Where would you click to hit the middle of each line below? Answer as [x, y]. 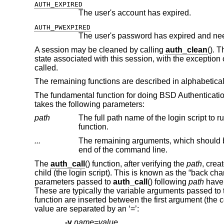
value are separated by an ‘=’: [86, 208]
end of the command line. [123, 149]
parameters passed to [73, 181]
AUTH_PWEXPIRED [62, 27]
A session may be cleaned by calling [100, 49]
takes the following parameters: [89, 104]
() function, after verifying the [135, 163]
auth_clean [186, 49]
